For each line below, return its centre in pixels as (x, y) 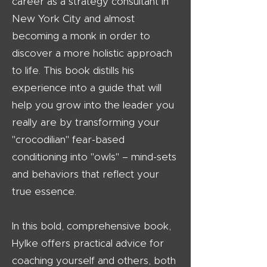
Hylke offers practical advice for (88, 243)
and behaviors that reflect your (86, 174)
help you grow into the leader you (93, 105)
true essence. (44, 192)
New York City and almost (73, 19)
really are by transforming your (86, 122)
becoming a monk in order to (81, 36)
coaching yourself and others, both (94, 261)
